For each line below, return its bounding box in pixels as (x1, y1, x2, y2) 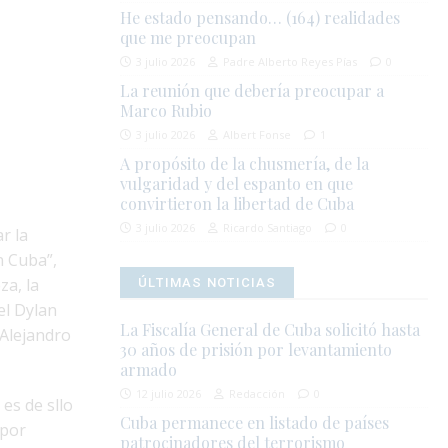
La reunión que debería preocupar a (120, 80, 385, 102)
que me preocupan (120, 27, 257, 49)
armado (120, 359, 178, 381)
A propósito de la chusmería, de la (120, 153, 370, 175)
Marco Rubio (120, 100, 213, 122)
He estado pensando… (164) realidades (120, 7, 401, 29)
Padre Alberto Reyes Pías (223, 54, 358, 70)
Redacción (229, 386, 286, 402)
